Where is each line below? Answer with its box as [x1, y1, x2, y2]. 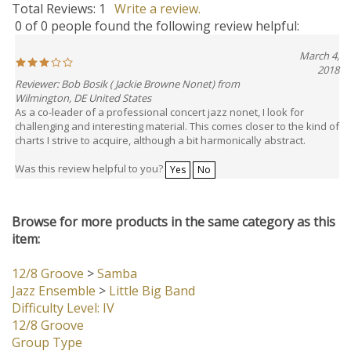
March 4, [299, 51, 339, 65]
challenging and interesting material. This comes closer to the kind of [15, 121, 339, 136]
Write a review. [114, 2, 201, 20]
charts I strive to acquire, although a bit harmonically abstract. [15, 136, 306, 150]
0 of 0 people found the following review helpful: [15, 20, 299, 37]
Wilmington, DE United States [15, 93, 151, 107]
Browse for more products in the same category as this [12, 215, 335, 233]
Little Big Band [109, 284, 195, 302]
